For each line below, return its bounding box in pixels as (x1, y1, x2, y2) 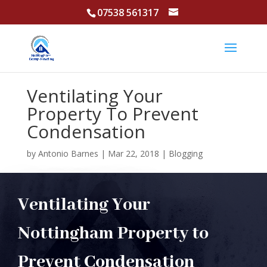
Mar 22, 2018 (107, 147, 159, 159)
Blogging (168, 147, 203, 159)
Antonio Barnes (38, 147, 98, 159)
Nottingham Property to (18, 222, 209, 245)
